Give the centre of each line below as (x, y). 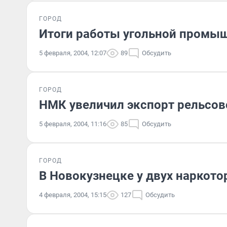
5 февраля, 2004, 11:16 (73, 124)
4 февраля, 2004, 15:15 (73, 195)
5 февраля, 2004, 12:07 (73, 53)
